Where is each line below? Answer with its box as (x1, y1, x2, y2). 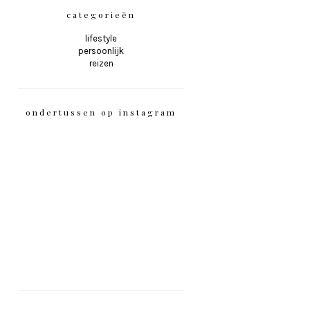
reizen (89, 58, 113, 69)
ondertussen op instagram (26, 107, 176, 118)
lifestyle (85, 33, 117, 44)
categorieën (66, 9, 136, 21)
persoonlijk (78, 46, 124, 57)
